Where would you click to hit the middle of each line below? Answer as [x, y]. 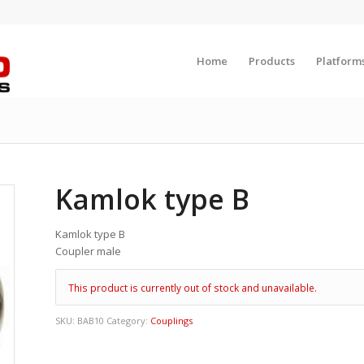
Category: [129, 321]
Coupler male [89, 251]
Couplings [172, 321]
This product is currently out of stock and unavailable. [193, 288]
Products [272, 61]
